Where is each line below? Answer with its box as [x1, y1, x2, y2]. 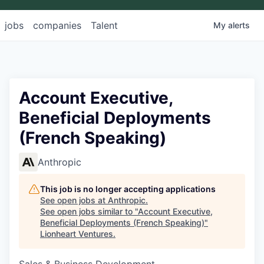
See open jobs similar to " [40, 206, 138, 217]
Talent [91, 19, 118, 32]
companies [33, 19, 81, 32]
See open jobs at [40, 195, 108, 206]
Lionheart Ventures [40, 229, 113, 239]
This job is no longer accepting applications [40, 184, 216, 194]
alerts [228, 20, 250, 31]
